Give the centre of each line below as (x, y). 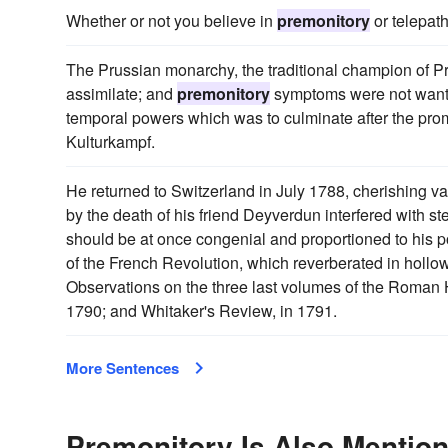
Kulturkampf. (110, 142)
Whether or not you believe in (171, 21)
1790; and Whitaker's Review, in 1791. (201, 311)
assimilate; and (121, 94)
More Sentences (122, 368)
